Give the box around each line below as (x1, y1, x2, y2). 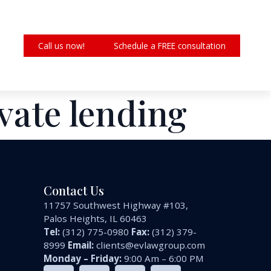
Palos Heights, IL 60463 (44, 212, 148, 225)
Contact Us (44, 182, 105, 199)
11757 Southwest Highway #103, (44, 199, 189, 212)
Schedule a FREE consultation (113, 39, 226, 51)
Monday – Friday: (44, 252, 122, 265)
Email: (68, 239, 94, 252)
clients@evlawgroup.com (96, 239, 206, 252)
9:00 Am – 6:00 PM (122, 252, 204, 265)
